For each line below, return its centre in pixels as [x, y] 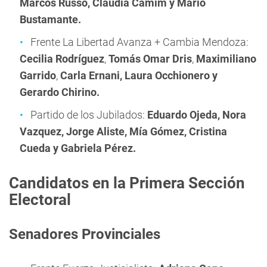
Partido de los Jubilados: [89, 115]
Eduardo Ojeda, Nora [197, 115]
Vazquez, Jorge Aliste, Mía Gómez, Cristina [123, 131]
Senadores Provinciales [85, 234]
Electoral [40, 200]
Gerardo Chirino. [60, 92]
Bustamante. [50, 19]
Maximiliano [226, 59]
